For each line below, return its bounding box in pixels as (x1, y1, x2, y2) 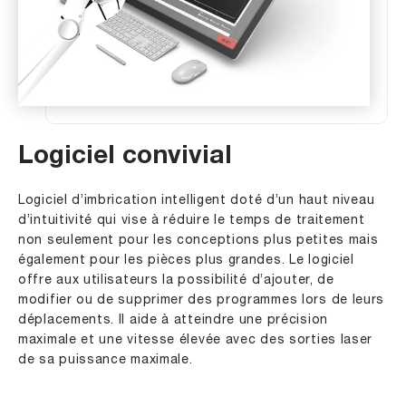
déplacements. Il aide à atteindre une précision (18, 314, 328, 327)
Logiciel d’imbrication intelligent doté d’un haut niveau (18, 195, 375, 208)
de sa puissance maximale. (18, 354, 193, 367)
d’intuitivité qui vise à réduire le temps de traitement (18, 215, 365, 227)
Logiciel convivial (18, 145, 232, 171)
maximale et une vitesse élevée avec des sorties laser (18, 334, 373, 347)
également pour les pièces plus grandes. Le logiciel (18, 255, 354, 267)
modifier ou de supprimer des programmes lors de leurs (18, 295, 385, 307)
